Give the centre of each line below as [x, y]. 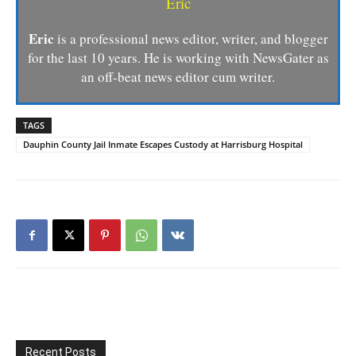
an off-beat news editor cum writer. [178, 77]
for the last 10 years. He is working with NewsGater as [178, 58]
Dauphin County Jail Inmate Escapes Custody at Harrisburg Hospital [163, 145]
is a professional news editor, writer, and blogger [192, 39]
